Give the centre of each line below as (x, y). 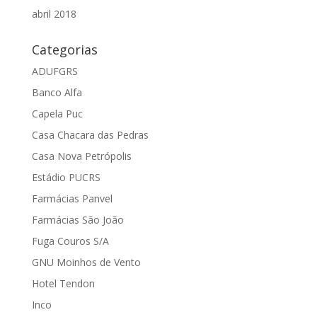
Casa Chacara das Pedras (90, 135)
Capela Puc (57, 114)
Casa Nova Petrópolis (81, 156)
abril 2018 (54, 14)
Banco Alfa (57, 92)
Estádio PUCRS (66, 177)
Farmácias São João (77, 220)
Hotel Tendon (63, 283)
